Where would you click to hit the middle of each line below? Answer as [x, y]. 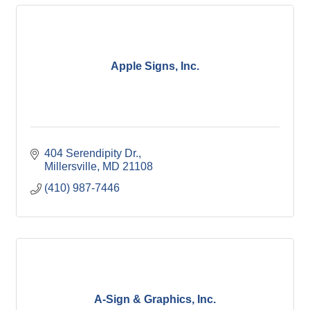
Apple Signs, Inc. [155, 66]
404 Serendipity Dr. [91, 154]
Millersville [71, 167]
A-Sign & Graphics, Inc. [155, 299]
